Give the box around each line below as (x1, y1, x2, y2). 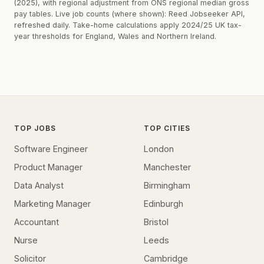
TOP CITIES (144, 123, 190, 133)
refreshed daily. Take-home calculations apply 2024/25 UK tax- (14, 21, 242, 30)
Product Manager (14, 161, 82, 172)
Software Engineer (14, 143, 88, 154)
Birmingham (144, 180, 190, 190)
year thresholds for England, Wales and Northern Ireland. (14, 32, 216, 41)
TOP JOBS (14, 123, 56, 133)
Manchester (144, 161, 191, 172)
